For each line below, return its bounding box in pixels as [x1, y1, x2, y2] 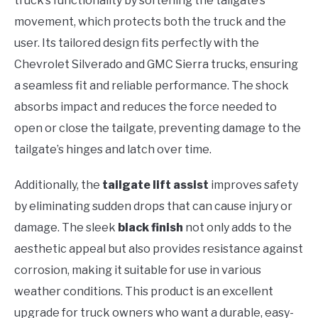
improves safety [209, 178, 298, 192]
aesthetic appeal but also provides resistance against [14, 242, 303, 256]
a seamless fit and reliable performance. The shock [14, 79, 289, 93]
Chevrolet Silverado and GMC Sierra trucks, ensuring [14, 57, 298, 72]
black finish [118, 221, 183, 235]
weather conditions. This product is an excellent [14, 285, 273, 299]
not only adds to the [183, 221, 292, 235]
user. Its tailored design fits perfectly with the [14, 36, 259, 50]
